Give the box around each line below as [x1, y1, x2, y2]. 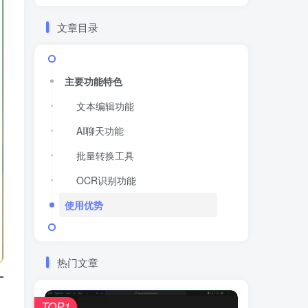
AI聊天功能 [76, 123, 124, 137]
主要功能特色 [65, 74, 122, 88]
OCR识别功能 [76, 173, 136, 187]
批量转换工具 [76, 148, 134, 162]
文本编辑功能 [76, 98, 134, 113]
